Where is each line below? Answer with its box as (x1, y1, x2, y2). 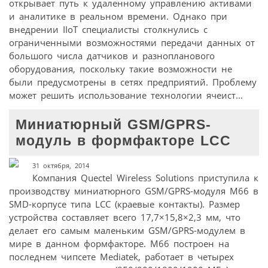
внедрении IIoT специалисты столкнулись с (9, 23, 208, 35)
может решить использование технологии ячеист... (9, 89, 243, 101)
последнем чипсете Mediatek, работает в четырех (9, 251, 234, 263)
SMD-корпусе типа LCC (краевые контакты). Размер (9, 198, 240, 211)
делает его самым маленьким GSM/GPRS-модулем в (9, 224, 245, 237)
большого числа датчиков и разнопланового (9, 49, 215, 62)
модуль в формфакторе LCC (16, 133, 232, 148)
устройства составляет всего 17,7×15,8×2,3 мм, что (9, 211, 240, 224)
